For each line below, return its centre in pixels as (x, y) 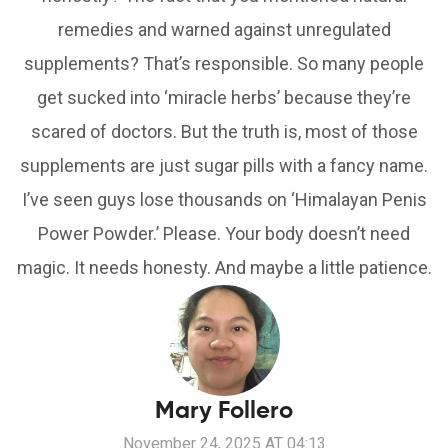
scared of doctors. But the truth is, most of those (224, 132)
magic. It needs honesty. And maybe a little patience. (224, 268)
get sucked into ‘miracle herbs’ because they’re (224, 98)
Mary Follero (224, 410)
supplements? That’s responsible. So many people (224, 64)
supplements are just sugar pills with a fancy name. (224, 166)
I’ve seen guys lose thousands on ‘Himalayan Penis (224, 200)
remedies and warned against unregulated (224, 30)
